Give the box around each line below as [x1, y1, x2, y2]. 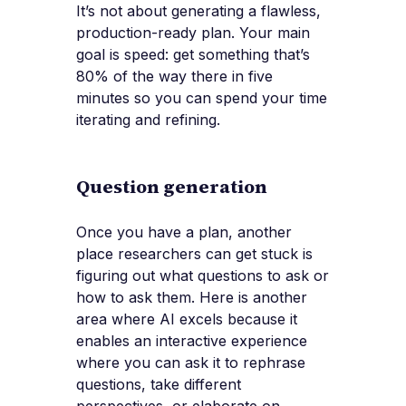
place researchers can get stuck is [76, 245, 313, 264]
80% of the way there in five [76, 67, 273, 86]
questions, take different [76, 375, 241, 394]
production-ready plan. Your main [76, 24, 310, 43]
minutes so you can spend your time [76, 89, 327, 108]
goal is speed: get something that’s [76, 45, 310, 64]
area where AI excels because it [76, 310, 297, 329]
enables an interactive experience [76, 332, 307, 351]
